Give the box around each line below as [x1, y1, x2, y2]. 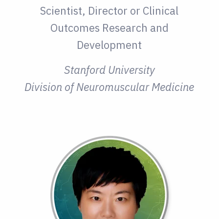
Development [77, 38, 142, 52]
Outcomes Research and [50, 21, 169, 35]
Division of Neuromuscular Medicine [24, 80, 195, 94]
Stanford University [64, 63, 155, 77]
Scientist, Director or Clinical [40, 3, 179, 18]
